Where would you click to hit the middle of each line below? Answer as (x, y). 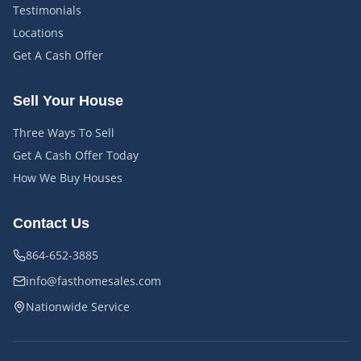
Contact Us (51, 223)
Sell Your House (68, 101)
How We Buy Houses (68, 178)
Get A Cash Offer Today (76, 155)
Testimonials (47, 10)
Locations (38, 33)
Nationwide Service (78, 307)
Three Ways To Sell (64, 133)
